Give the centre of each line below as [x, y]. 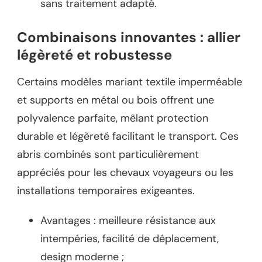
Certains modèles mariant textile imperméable [130, 82]
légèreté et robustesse [94, 55]
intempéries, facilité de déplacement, [130, 238]
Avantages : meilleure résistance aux [128, 220]
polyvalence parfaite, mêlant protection [113, 118]
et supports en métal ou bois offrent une [116, 100]
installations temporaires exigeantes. [106, 190]
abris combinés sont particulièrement [108, 154]
